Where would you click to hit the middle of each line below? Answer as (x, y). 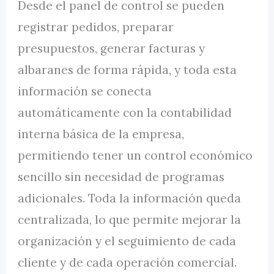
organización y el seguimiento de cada (127, 241)
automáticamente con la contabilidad (125, 113)
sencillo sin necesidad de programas (121, 177)
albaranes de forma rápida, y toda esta (128, 70)
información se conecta (85, 91)
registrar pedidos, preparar (96, 27)
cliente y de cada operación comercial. (128, 263)
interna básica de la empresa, (101, 134)
